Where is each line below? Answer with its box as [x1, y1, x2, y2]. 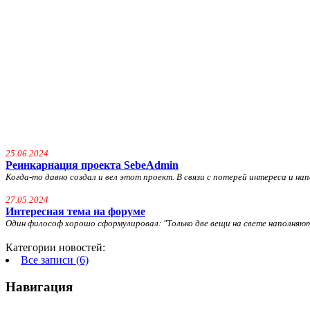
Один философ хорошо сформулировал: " [6, 218, 167, 229]
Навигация [6, 280, 73, 295]
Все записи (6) [21, 254, 89, 266]
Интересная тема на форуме [6, 206, 145, 218]
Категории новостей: [6, 241, 105, 254]
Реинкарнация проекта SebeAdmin [6, 159, 179, 172]
